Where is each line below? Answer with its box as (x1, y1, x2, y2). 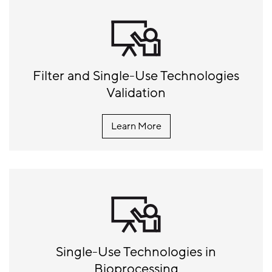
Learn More (110, 119, 161, 133)
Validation (106, 84, 166, 102)
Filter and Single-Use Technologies (33, 67, 239, 85)
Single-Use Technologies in (56, 243, 216, 261)
